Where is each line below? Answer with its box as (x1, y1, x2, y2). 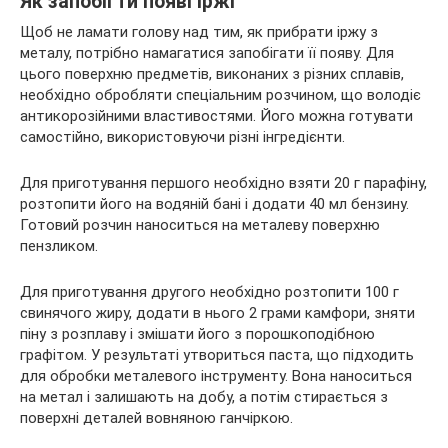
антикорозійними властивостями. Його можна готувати (20, 107, 413, 126)
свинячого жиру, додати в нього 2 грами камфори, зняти (20, 304, 415, 323)
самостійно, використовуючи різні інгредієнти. (20, 128, 345, 147)
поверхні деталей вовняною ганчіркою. (20, 409, 293, 428)
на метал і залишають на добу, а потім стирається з (20, 388, 388, 407)
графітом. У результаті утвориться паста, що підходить (20, 346, 414, 365)
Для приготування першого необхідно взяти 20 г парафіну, (20, 174, 427, 193)
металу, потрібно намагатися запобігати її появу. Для (20, 44, 394, 63)
